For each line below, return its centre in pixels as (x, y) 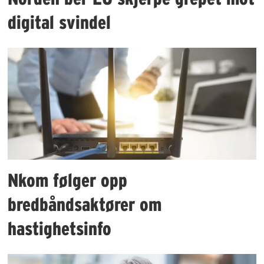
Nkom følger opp (68, 180)
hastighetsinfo (60, 229)
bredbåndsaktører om (85, 204)
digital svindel (60, 22)
